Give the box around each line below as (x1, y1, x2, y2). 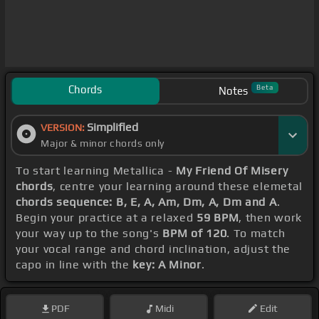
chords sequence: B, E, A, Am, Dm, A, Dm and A (16, 195, 277, 209)
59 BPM (197, 211, 239, 225)
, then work (239, 211, 303, 225)
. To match (226, 226, 286, 241)
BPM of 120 (162, 226, 227, 241)
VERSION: (41, 122, 87, 134)
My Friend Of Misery (176, 164, 288, 178)
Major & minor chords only (41, 137, 164, 150)
